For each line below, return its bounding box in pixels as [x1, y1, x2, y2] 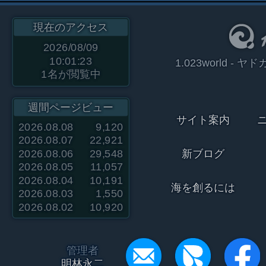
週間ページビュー [27, 101, 113, 114]
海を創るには [171, 182, 235, 194]
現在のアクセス [33, 21, 108, 34]
